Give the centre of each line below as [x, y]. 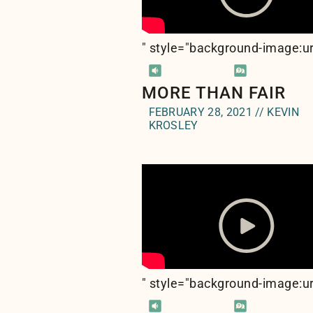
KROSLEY [173, 125]
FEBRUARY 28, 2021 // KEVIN [224, 112]
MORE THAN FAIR [213, 93]
